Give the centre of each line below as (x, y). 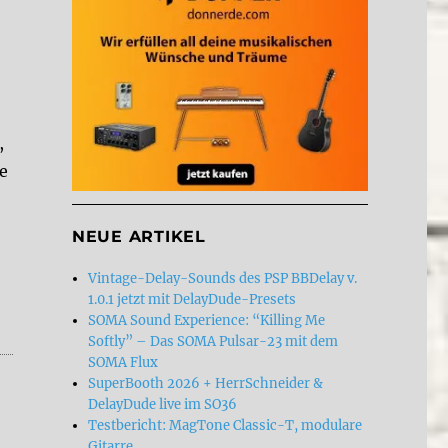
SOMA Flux (123, 362)
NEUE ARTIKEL (138, 236)
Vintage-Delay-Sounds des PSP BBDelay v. (223, 278)
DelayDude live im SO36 (163, 404)
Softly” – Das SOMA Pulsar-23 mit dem (213, 341)
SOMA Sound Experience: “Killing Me (207, 320)
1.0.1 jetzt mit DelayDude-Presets (192, 299)
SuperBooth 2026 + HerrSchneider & (206, 383)
